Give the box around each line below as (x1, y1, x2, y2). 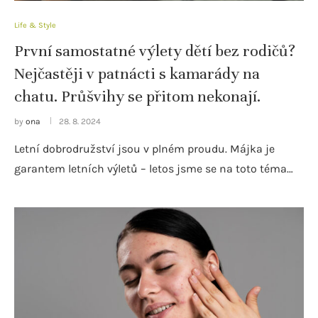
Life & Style (14, 20, 56, 30)
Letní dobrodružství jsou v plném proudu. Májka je (14, 141, 275, 155)
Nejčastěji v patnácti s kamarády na (14, 63, 260, 83)
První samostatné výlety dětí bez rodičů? (14, 40, 295, 60)
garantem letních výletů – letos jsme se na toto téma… (14, 161, 293, 175)
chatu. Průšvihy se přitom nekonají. (14, 86, 261, 106)
